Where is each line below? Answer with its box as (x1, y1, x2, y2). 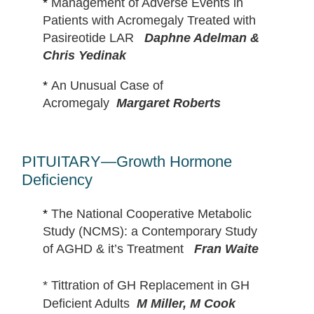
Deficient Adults (42, 296, 137, 310)
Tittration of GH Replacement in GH (50, 278, 250, 292)
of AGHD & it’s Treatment (42, 242, 187, 257)
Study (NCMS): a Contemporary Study (42, 224, 257, 239)
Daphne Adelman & (144, 31, 259, 46)
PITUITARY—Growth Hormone (21, 153, 232, 171)
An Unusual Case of (50, 78, 163, 93)
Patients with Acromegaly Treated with (42, 13, 256, 28)
